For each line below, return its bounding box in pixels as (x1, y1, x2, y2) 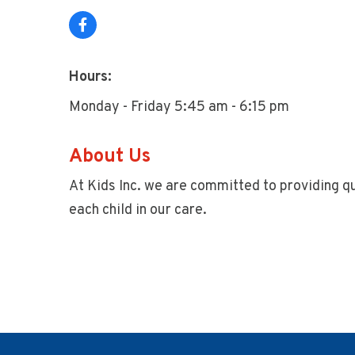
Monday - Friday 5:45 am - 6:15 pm (69, 98, 289, 116)
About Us (69, 145, 151, 169)
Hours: (69, 68, 112, 86)
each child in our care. (69, 201, 207, 219)
